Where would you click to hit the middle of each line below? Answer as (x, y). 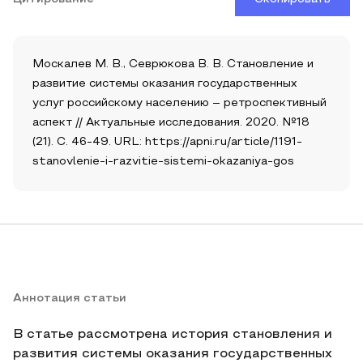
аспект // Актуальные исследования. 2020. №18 (171, 123)
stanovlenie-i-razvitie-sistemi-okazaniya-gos (163, 162)
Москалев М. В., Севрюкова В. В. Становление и (173, 64)
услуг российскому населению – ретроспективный (179, 103)
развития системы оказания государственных (173, 354)
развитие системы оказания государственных (165, 84)
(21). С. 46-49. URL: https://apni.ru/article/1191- (167, 142)
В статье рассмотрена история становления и (173, 335)
